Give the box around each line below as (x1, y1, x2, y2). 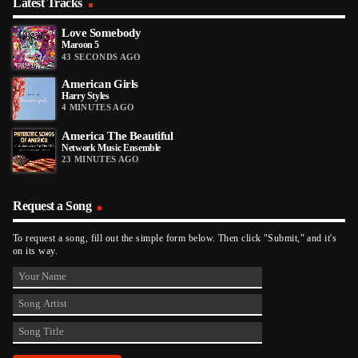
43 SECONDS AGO (62, 50, 141, 61)
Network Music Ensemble (62, 142, 161, 154)
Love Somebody (62, 26, 141, 39)
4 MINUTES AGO (62, 102, 135, 113)
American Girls (62, 78, 138, 91)
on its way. (13, 245, 58, 257)
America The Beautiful (62, 129, 173, 143)
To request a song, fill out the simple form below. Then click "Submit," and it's (13, 232, 337, 244)
